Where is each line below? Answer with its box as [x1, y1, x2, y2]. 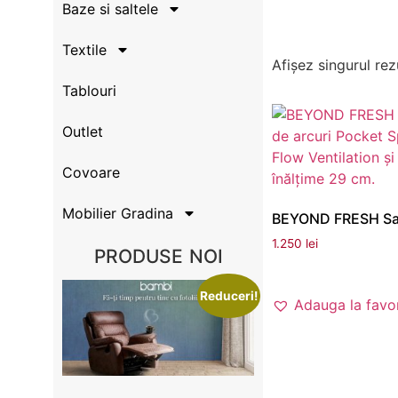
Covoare [62, 163, 120, 181]
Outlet [62, 122, 103, 140]
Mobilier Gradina [62, 203, 173, 222]
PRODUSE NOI [93, 244, 223, 267]
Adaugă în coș [272, 259, 369, 278]
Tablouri [62, 81, 116, 99]
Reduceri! [200, 288, 259, 303]
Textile [62, 40, 107, 59]
